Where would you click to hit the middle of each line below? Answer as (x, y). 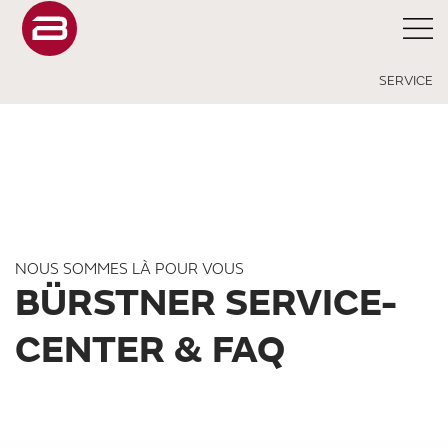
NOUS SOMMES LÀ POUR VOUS (129, 269)
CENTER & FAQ (150, 350)
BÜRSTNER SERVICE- (206, 303)
